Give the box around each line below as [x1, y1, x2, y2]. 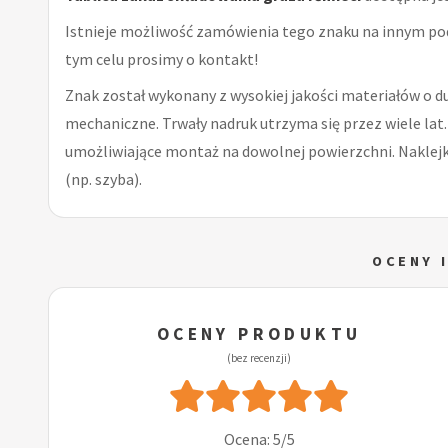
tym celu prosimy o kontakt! [65, 48, 258, 69]
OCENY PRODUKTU [156, 322, 362, 345]
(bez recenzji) [227, 350, 292, 365]
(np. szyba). [65, 168, 142, 189]
